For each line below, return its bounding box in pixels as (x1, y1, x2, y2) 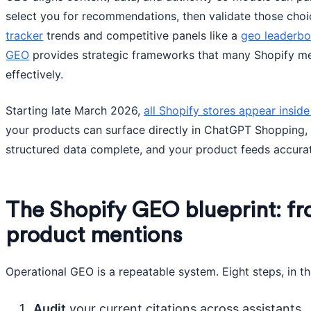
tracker (6, 28, 44, 42)
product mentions (6, 224, 183, 246)
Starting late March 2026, (6, 103, 144, 117)
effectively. (6, 67, 64, 81)
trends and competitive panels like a (43, 28, 242, 42)
